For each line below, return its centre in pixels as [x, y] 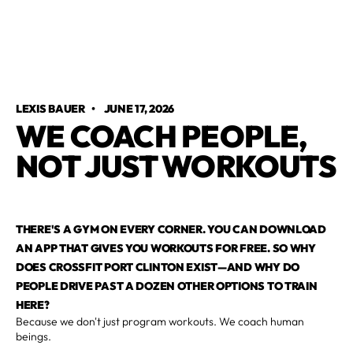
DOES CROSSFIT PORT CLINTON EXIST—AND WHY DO [158, 267]
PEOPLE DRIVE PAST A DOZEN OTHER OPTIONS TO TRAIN [167, 286]
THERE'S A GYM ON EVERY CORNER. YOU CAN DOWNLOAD [171, 229]
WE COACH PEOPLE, [162, 136]
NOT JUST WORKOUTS [176, 165]
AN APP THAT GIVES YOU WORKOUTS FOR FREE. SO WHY [166, 248]
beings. [33, 336]
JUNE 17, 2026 [139, 108]
